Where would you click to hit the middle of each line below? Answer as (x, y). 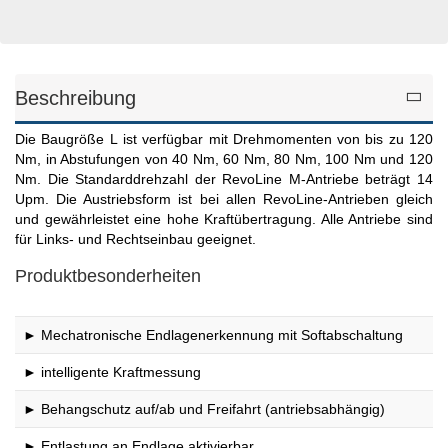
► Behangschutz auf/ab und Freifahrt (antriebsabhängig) (204, 409)
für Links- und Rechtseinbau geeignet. (135, 239)
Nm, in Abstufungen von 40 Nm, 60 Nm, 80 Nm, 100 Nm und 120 (224, 159)
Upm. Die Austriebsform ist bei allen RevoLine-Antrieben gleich (224, 199)
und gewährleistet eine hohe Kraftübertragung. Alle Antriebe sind (224, 219)
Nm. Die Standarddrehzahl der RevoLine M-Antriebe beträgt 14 (224, 179)
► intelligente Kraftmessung (112, 372)
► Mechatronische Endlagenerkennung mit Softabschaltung (213, 335)
